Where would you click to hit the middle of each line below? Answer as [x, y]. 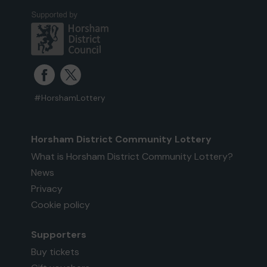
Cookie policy [61, 205]
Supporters [59, 235]
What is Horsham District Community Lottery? [132, 156]
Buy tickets [55, 252]
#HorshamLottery [70, 98]
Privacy [47, 189]
